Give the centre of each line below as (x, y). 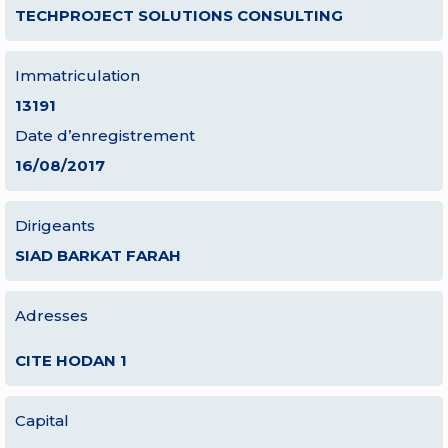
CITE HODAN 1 (71, 360)
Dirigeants (55, 225)
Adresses (51, 315)
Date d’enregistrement (105, 135)
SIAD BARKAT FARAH (98, 255)
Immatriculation (77, 75)
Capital (42, 420)
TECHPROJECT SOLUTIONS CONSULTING (179, 15)
